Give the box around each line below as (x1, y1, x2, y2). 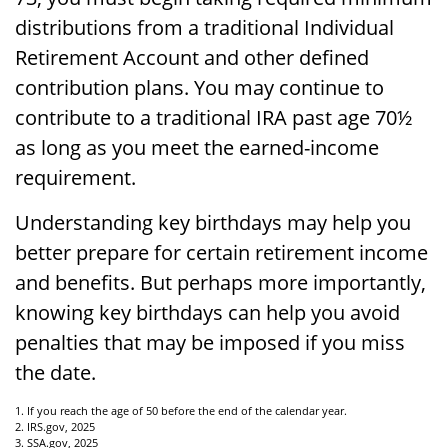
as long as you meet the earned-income (15, 133, 379, 161)
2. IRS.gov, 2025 (15, 418, 95, 434)
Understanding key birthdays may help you (15, 208, 411, 236)
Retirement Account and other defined (15, 43, 369, 71)
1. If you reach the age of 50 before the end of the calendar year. (15, 402, 347, 418)
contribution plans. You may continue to (15, 73, 384, 101)
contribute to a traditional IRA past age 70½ (15, 103, 413, 131)
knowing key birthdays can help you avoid (15, 298, 400, 326)
